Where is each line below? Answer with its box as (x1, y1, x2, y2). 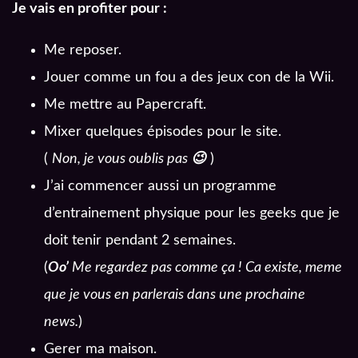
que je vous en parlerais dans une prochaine (44, 288, 305, 303)
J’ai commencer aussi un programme (44, 179, 276, 194)
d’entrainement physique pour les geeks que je (44, 206, 340, 221)
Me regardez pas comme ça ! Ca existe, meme (69, 261, 342, 276)
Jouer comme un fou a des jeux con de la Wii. (44, 70, 334, 86)
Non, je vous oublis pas (52, 152, 191, 167)
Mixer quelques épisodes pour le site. (44, 125, 281, 140)
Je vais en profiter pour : (12, 2, 167, 17)
